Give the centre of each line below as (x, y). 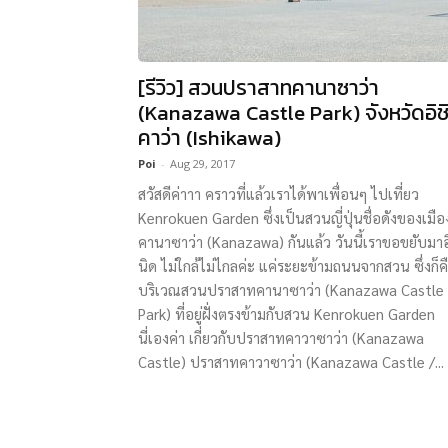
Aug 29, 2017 (202, 163)
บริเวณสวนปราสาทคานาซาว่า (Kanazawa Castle (291, 289)
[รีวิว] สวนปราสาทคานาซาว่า (258, 87)
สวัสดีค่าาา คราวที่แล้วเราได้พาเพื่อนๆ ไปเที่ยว (278, 193)
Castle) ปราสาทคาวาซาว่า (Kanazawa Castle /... (291, 361)
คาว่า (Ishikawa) (209, 137)
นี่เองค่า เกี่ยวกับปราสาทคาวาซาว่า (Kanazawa (281, 337)
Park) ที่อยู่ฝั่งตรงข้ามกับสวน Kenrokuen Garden (286, 313)
